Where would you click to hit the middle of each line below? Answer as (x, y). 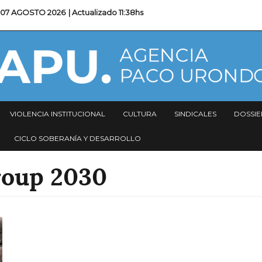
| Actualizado (94, 12)
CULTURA (140, 114)
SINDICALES (195, 114)
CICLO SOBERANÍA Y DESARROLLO (77, 138)
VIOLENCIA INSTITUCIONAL (58, 114)
